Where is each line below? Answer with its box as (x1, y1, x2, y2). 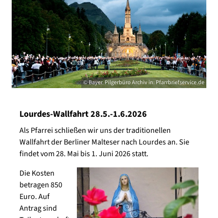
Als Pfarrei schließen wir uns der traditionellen (19, 125, 171, 136)
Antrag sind (19, 203, 57, 214)
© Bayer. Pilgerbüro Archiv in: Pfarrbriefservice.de (83, 78, 204, 87)
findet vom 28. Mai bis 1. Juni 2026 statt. (19, 148, 148, 160)
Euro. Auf (19, 191, 50, 202)
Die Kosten (19, 168, 54, 179)
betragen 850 (19, 180, 62, 191)
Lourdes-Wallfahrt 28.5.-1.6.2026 (19, 108, 147, 121)
